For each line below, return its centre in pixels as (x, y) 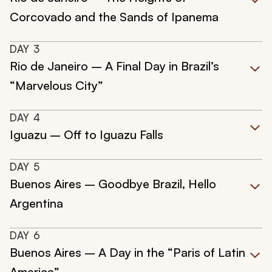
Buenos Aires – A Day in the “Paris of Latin (127, 253)
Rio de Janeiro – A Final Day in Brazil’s (114, 66)
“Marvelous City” (56, 86)
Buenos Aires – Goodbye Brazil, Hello (113, 184)
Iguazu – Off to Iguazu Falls (87, 135)
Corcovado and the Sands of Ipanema (114, 17)
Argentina (36, 203)
